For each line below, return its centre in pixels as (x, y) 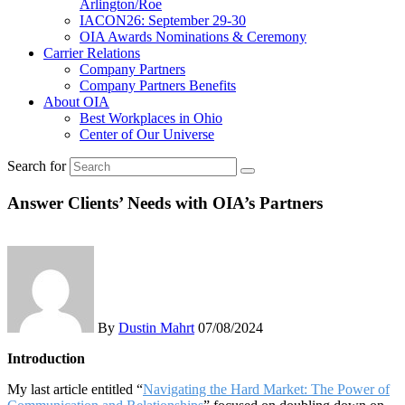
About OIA (76, 102)
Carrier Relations (92, 53)
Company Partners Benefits (158, 85)
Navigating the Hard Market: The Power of (266, 390)
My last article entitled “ (75, 390)
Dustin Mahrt (156, 328)
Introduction (46, 359)
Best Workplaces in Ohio (151, 118)
